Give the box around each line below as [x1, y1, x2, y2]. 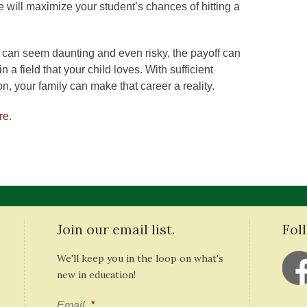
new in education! [56, 269, 136, 281]
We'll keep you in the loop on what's [56, 252, 223, 265]
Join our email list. [56, 221, 175, 238]
